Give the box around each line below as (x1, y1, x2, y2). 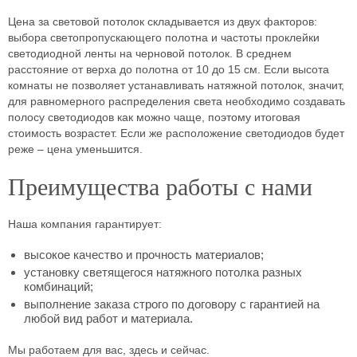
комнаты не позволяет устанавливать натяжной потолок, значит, (8, 79, 344, 92)
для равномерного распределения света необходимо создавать (8, 95, 345, 108)
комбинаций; (24, 280, 93, 293)
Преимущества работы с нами (8, 174, 312, 200)
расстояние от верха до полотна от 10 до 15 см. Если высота (8, 63, 329, 76)
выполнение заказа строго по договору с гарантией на (24, 297, 320, 311)
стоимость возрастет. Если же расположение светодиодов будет (8, 127, 344, 139)
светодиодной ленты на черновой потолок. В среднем (8, 47, 292, 60)
